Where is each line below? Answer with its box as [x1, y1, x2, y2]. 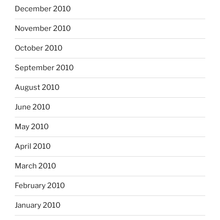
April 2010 [15, 142, 51, 151]
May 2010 [15, 122, 49, 132]
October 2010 [15, 44, 62, 53]
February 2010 [15, 181, 65, 191]
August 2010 [15, 83, 59, 92]
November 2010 [15, 24, 71, 33]
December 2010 [15, 4, 71, 14]
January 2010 [15, 201, 60, 210]
